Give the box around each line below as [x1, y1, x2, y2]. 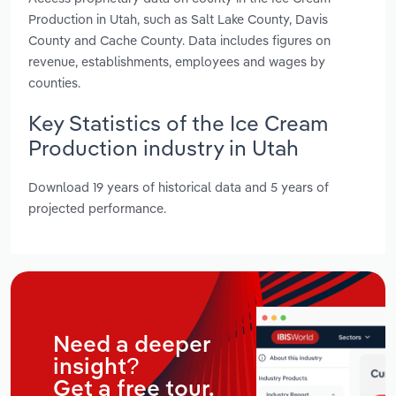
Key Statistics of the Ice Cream [28, 109, 328, 136]
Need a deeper [53, 333, 210, 357]
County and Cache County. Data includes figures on [28, 31, 331, 49]
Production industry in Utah [28, 133, 299, 161]
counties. [28, 73, 80, 91]
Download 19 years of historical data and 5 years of [28, 179, 329, 196]
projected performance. [28, 200, 166, 217]
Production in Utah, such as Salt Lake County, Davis [28, 10, 328, 27]
